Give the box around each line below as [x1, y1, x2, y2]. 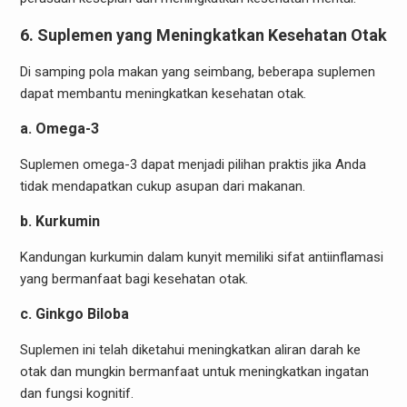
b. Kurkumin [19, 212, 100, 230]
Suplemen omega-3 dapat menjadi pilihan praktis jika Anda [19, 155, 366, 173]
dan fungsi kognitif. [19, 384, 134, 402]
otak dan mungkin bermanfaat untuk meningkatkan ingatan [19, 362, 369, 380]
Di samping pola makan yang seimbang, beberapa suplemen [19, 63, 375, 80]
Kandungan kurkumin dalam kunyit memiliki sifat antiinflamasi [19, 248, 383, 265]
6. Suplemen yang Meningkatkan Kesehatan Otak [19, 25, 387, 45]
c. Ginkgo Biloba [19, 304, 129, 323]
